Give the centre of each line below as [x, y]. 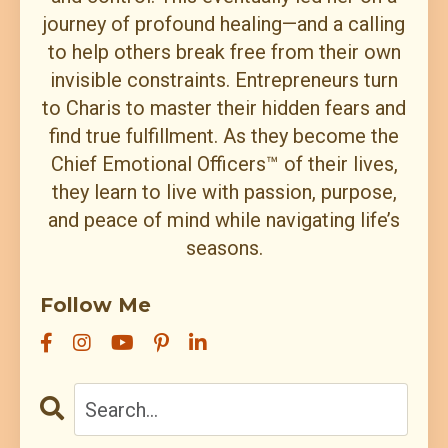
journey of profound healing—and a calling [224, 24]
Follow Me [95, 305]
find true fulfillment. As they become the [224, 136]
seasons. [224, 248]
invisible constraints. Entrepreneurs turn [224, 80]
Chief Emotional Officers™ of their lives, [224, 164]
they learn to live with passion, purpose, [224, 192]
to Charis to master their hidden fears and [224, 108]
